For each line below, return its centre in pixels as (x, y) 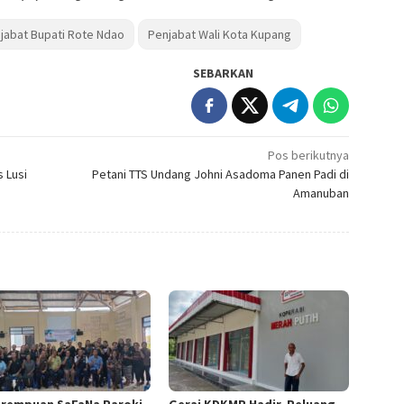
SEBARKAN (224, 73)
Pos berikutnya (309, 155)
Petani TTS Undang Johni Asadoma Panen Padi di (221, 174)
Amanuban (321, 193)
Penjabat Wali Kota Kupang (220, 34)
